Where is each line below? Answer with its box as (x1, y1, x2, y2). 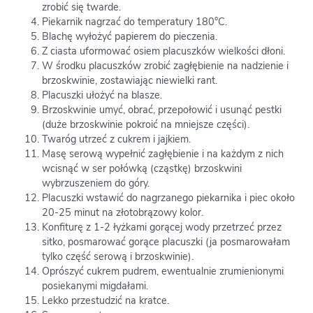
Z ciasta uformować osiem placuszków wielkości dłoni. (42, 44, 285, 59)
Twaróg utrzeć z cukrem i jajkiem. (42, 132, 191, 147)
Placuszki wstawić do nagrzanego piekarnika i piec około (42, 191, 295, 205)
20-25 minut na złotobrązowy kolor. (42, 205, 203, 220)
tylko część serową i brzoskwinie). (42, 249, 194, 264)
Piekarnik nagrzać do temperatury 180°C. (42, 15, 227, 29)
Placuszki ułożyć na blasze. (42, 88, 162, 103)
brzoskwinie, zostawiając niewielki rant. (42, 73, 217, 88)
